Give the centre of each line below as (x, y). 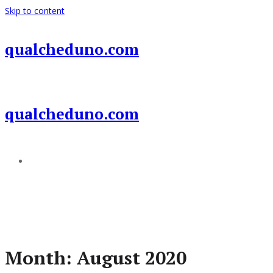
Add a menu (54, 161)
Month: (41, 257)
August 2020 (132, 257)
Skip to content (35, 11)
